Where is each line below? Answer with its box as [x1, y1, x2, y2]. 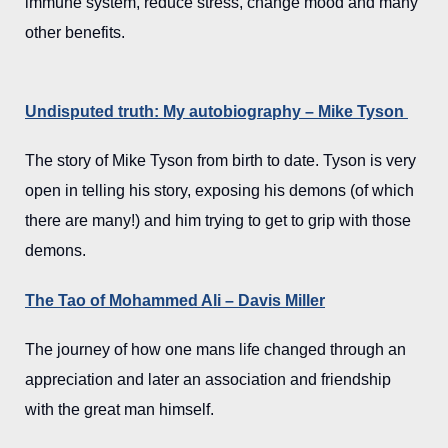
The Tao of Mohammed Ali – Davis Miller [25, 291, 325, 309]
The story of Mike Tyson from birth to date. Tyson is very [25, 152, 416, 170]
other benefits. [25, 24, 125, 42]
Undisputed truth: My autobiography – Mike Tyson [25, 103, 408, 121]
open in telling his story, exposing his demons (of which [25, 182, 414, 200]
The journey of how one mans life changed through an [25, 340, 406, 358]
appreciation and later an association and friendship [25, 370, 391, 388]
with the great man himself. [25, 400, 214, 418]
